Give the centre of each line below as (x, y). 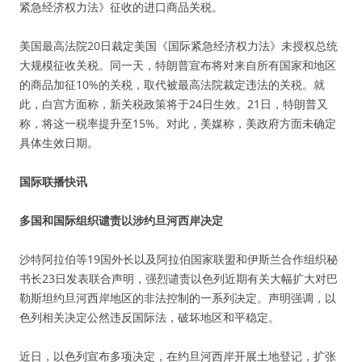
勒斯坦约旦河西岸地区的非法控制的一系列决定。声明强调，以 (178, 298)
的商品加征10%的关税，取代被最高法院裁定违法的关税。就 (172, 84)
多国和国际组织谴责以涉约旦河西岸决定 (121, 220)
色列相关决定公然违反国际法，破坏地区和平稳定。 (149, 317)
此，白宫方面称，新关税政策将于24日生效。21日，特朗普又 (174, 104)
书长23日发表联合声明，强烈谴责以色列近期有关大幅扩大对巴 (179, 278)
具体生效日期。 (59, 143)
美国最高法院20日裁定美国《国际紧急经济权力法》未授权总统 (179, 46)
